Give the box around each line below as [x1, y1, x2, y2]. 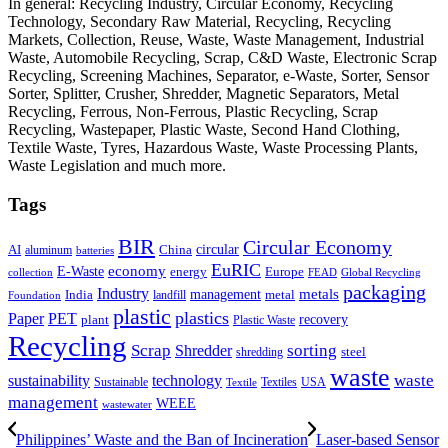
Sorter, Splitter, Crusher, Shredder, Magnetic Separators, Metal [8, 85, 399, 103]
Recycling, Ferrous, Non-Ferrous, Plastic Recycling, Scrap [8, 103, 378, 121]
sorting [287, 340, 337, 360]
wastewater [102, 398, 152, 410]
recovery [299, 311, 348, 327]
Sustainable [94, 374, 148, 389]
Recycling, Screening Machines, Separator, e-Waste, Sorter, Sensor [8, 67, 429, 85]
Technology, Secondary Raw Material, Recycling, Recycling [8, 13, 391, 31]
